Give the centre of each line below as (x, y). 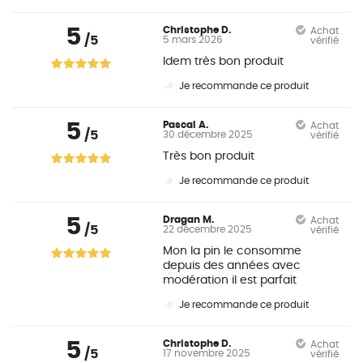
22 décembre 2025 (208, 229)
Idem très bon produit (224, 62)
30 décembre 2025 (208, 135)
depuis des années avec (232, 266)
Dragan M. (189, 220)
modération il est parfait (230, 280)
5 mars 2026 (193, 40)
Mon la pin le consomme (233, 251)
